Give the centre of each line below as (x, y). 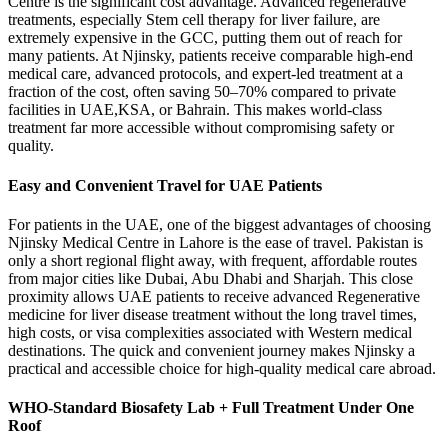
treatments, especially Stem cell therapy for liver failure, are (194, 20)
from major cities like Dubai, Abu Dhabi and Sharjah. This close (210, 278)
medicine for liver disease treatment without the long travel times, (212, 314)
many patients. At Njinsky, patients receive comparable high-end (210, 56)
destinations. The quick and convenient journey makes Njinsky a (211, 350)
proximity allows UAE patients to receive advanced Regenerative (214, 296)
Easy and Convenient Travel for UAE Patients (165, 185)
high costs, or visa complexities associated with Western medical (210, 332)
